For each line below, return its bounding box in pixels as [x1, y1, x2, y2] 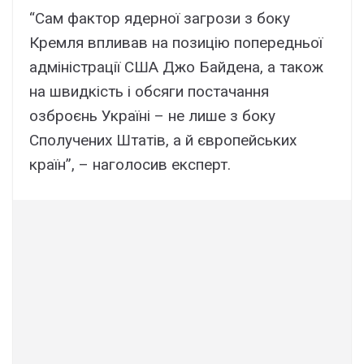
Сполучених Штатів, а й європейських [29, 130, 297, 149]
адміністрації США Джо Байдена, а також [29, 57, 323, 76]
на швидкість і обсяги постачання [29, 81, 269, 101]
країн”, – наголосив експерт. [29, 154, 231, 174]
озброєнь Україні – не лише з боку [29, 106, 275, 125]
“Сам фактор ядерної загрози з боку [29, 8, 290, 28]
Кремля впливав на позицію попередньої [29, 32, 323, 52]
